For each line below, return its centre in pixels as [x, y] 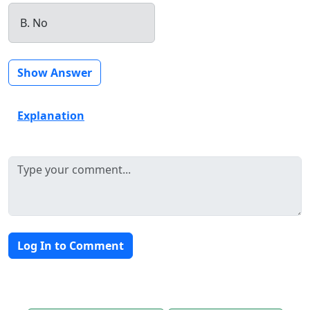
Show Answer [55, 72]
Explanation [51, 115]
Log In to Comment [71, 245]
